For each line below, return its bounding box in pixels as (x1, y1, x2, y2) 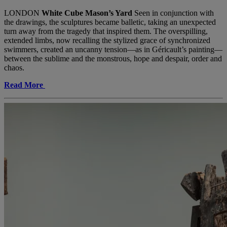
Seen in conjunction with (132, 8, 214, 17)
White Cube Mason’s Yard (42, 8, 132, 17)
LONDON (4, 8, 42, 17)
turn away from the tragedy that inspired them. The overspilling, (4, 26, 208, 35)
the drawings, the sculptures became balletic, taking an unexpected (4, 17, 216, 26)
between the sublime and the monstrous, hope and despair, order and (4, 54, 222, 63)
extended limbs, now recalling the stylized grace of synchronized (4, 35, 210, 45)
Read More (4, 80, 43, 89)
